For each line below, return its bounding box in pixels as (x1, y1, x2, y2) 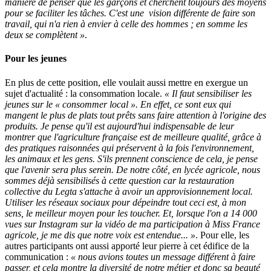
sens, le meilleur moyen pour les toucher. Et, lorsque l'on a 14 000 (5, 207, 257, 218)
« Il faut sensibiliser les (162, 88, 252, 99)
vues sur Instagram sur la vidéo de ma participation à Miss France (5, 218, 260, 229)
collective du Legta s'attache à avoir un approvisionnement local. (5, 186, 253, 197)
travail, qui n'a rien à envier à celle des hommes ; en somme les (5, 19, 247, 30)
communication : (5, 251, 71, 262)
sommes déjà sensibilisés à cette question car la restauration (5, 175, 234, 186)
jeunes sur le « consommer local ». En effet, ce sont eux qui (5, 99, 231, 109)
